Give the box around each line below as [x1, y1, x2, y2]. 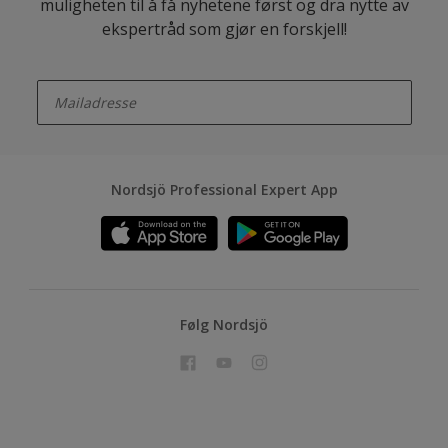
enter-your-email [36, 66, 114, 81]
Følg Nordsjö [180, 314, 268, 334]
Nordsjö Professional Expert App [110, 179, 338, 199]
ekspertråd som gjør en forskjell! [101, 18, 347, 40]
